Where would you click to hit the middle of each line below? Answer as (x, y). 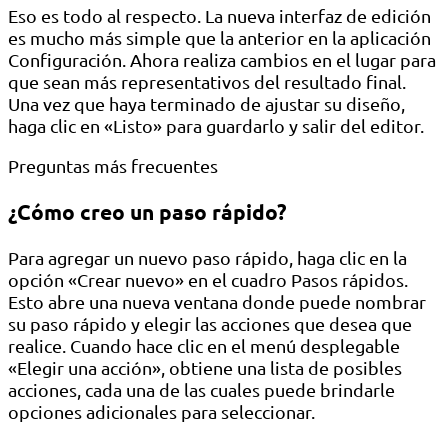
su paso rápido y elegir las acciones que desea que (210, 324)
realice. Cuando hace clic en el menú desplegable (204, 346)
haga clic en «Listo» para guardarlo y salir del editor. (216, 126)
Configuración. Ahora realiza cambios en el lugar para (222, 60)
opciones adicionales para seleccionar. (161, 412)
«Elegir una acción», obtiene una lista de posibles (205, 368)
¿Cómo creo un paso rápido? (147, 212)
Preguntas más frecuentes (113, 166)
